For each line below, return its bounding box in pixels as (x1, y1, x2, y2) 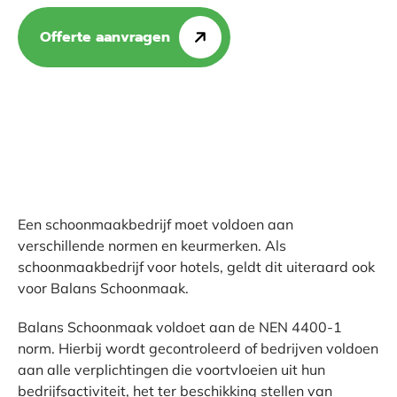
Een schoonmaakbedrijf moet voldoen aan (18, 215, 293, 233)
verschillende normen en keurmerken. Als (18, 237, 286, 254)
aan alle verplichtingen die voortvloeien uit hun (18, 361, 325, 378)
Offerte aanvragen (40, 27, 170, 48)
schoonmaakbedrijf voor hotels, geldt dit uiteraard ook (18, 258, 375, 276)
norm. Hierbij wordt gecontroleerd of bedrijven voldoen (18, 339, 378, 357)
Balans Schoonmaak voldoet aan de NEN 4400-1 (18, 318, 342, 336)
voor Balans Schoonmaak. (18, 279, 189, 297)
